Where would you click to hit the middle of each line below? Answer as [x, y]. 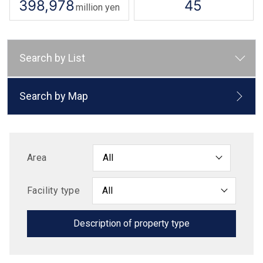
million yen [98, 7]
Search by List [52, 58]
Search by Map [54, 96]
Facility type [54, 190]
